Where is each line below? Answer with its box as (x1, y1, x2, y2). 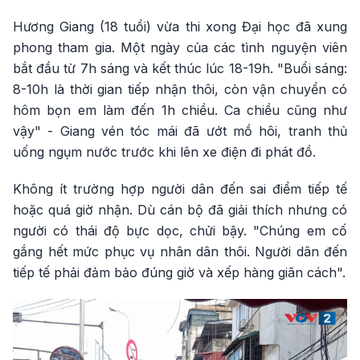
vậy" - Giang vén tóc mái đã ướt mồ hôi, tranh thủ (13, 123, 347, 140)
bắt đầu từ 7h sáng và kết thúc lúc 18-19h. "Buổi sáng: (13, 60, 347, 77)
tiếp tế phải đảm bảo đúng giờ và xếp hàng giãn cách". (13, 264, 346, 281)
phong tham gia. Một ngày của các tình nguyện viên (13, 39, 347, 56)
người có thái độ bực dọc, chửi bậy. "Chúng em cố (13, 223, 347, 239)
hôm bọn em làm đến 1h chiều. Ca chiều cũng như (13, 102, 347, 119)
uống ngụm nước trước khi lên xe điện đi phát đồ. (13, 144, 316, 161)
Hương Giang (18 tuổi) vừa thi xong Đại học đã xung (13, 18, 347, 35)
